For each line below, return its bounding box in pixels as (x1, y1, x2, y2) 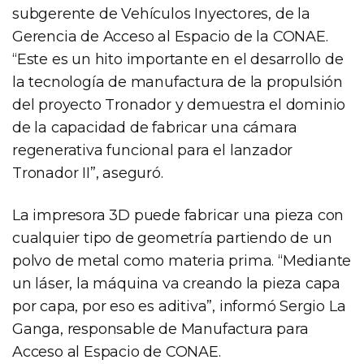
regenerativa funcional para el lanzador (12, 141, 293, 159)
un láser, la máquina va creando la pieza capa (12, 274, 340, 292)
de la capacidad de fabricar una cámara (12, 118, 297, 136)
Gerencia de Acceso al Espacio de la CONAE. (12, 27, 328, 45)
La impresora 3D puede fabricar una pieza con (12, 206, 344, 224)
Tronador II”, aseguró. (12, 163, 163, 182)
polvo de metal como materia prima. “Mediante (12, 251, 352, 270)
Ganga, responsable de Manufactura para (12, 319, 309, 338)
